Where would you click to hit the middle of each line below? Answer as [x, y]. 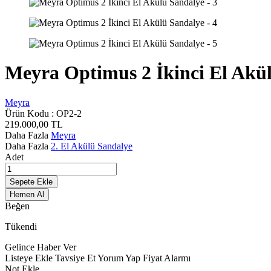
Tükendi [21, 226]
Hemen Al [27, 194]
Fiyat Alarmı [167, 258]
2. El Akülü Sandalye [92, 146]
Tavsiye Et [76, 258]
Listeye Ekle [30, 258]
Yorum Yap [120, 258]
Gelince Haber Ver [41, 247]
